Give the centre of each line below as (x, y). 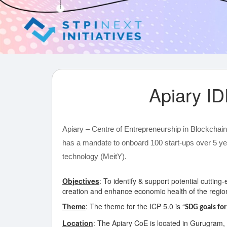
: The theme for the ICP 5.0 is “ (135, 206)
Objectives (81, 181)
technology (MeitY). (94, 156)
